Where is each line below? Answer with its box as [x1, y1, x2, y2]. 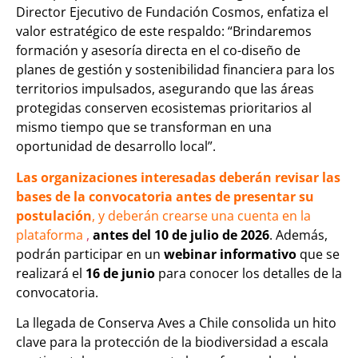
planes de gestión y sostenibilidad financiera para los [16, 61, 335, 79]
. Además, [269, 225, 328, 244]
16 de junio [86, 264, 155, 282]
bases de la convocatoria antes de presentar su [16, 187, 314, 205]
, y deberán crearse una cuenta [92, 206, 282, 225]
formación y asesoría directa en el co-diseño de [16, 42, 300, 60]
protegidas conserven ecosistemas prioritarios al [16, 99, 312, 117]
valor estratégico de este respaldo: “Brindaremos [16, 22, 312, 41]
